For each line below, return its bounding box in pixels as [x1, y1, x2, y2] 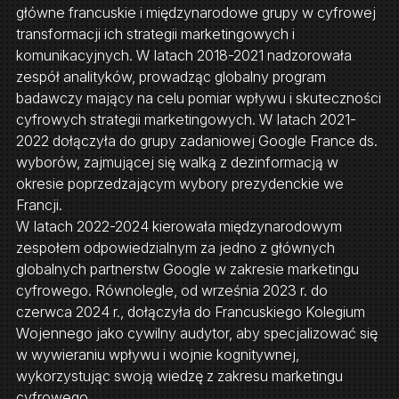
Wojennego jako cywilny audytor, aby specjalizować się [15, 324, 378, 343]
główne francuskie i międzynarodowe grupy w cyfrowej [15, 4, 376, 22]
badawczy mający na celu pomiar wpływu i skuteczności [15, 89, 381, 108]
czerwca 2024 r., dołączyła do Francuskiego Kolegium [15, 303, 365, 322]
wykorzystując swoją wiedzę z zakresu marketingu [15, 367, 343, 386]
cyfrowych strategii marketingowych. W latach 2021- [15, 110, 356, 129]
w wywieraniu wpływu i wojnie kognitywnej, [15, 346, 299, 364]
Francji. [15, 196, 62, 215]
